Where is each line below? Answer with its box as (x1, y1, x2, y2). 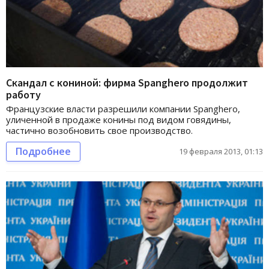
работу (6, 87, 41, 101)
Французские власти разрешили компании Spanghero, (6, 102, 240, 115)
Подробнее (16, 144, 71, 158)
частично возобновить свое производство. (6, 124, 193, 136)
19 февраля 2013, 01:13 (179, 145, 263, 157)
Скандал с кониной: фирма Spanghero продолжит (6, 75, 248, 89)
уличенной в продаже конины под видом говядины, (6, 113, 231, 125)
